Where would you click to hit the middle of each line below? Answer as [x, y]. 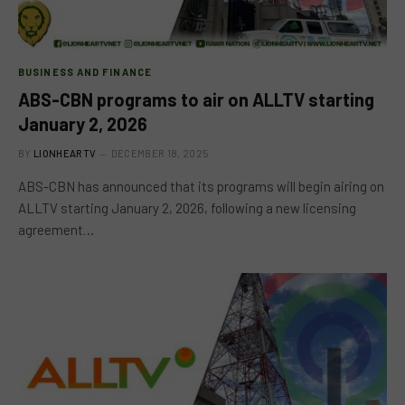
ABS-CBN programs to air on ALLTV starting [196, 99]
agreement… [56, 229]
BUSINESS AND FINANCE [85, 71]
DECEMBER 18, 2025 [160, 153]
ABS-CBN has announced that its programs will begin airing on [201, 186]
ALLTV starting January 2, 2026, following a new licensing [187, 207]
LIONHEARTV [65, 153]
